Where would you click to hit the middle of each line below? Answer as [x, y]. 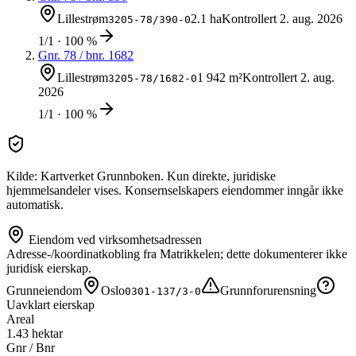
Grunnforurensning [268, 291]
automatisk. [35, 205]
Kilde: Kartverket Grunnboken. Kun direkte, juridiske [141, 176]
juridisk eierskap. [49, 269]
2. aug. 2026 [311, 19]
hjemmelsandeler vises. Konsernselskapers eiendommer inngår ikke [175, 191]
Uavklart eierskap [50, 305]
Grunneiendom [44, 291]
